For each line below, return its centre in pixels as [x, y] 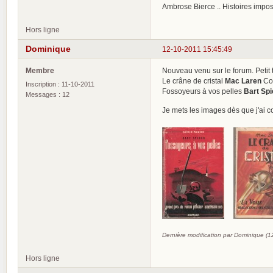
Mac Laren [243, 80]
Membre [40, 70]
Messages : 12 [48, 94]
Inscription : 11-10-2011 [60, 84]
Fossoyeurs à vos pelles [203, 91]
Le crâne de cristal [193, 80]
